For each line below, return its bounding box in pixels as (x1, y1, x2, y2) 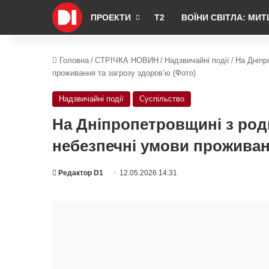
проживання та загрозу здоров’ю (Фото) (52, 68, 196, 77)
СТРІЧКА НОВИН (95, 56, 159, 65)
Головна (57, 56, 89, 65)
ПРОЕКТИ (91, 13, 131, 22)
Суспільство (139, 94, 184, 103)
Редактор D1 (58, 169, 103, 177)
